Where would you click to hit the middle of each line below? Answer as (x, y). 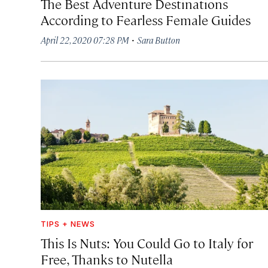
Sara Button (159, 39)
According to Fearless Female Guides (146, 19)
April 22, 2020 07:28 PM (85, 39)
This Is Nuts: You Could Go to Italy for (147, 243)
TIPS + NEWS (68, 224)
